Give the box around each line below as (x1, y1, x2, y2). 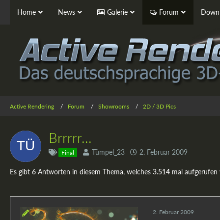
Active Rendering (10, 102, 54, 110)
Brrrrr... (49, 129, 92, 146)
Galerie (107, 8, 128, 16)
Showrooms (98, 102, 129, 110)
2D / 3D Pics (143, 102, 176, 110)
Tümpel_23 (92, 148, 125, 156)
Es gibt (10, 167, 32, 176)
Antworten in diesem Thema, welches (36, 167, 153, 176)
